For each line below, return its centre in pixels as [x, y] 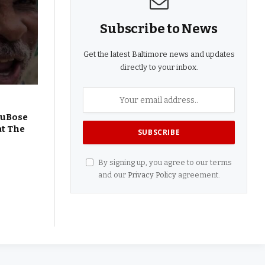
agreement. [198, 175]
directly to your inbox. [159, 67]
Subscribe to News [159, 29]
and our [113, 175]
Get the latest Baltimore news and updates [159, 54]
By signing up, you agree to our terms [164, 163]
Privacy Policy [152, 175]
